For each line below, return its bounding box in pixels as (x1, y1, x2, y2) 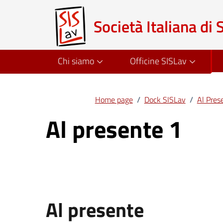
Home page (95, 93, 133, 106)
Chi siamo (57, 54, 94, 68)
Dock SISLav (144, 93, 186, 106)
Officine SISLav (129, 54, 187, 68)
